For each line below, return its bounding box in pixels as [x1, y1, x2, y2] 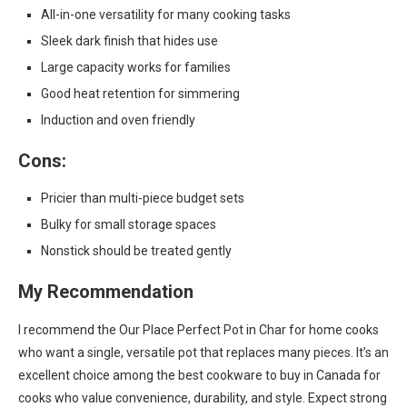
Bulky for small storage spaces [41, 217, 216, 232]
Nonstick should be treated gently [41, 243, 232, 258]
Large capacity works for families [41, 60, 231, 74]
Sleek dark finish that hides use [41, 34, 218, 48]
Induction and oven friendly [41, 113, 195, 127]
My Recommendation [18, 281, 194, 303]
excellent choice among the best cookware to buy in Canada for [18, 368, 381, 382]
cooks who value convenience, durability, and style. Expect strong [18, 391, 387, 405]
